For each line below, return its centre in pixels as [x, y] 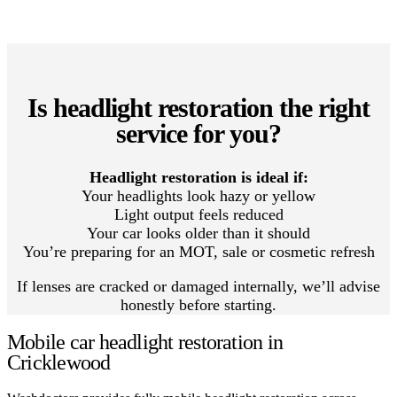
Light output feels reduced [198, 214]
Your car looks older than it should [198, 233]
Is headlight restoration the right [198, 107]
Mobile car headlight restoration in [145, 342]
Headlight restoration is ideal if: [198, 177]
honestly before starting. [198, 304]
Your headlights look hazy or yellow [198, 195]
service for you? [198, 133]
